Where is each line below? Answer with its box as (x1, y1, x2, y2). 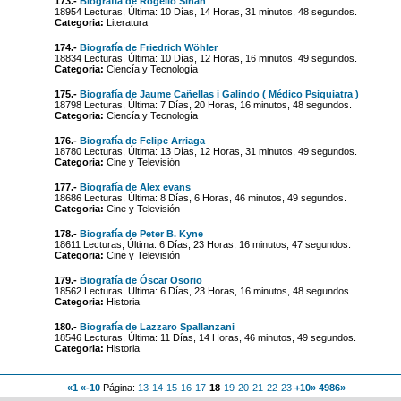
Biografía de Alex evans (79, 182, 191, 192)
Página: (103, 382, 138, 393)
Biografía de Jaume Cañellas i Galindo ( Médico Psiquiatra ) (79, 89, 359, 99)
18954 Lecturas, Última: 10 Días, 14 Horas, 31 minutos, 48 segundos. (54, 6, 357, 17)
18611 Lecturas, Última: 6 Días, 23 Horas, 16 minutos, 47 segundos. (54, 239, 351, 250)
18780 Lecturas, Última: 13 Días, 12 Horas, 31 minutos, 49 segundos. (54, 146, 357, 157)
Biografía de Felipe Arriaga (79, 135, 205, 146)
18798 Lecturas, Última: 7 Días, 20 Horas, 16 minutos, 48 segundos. (54, 99, 352, 110)
